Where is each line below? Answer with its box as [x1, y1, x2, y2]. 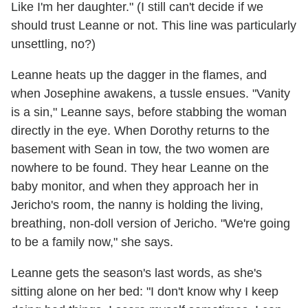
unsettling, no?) [11, 37, 96, 52]
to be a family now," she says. [11, 235, 173, 250]
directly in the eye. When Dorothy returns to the [11, 124, 269, 138]
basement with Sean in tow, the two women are [11, 142, 269, 157]
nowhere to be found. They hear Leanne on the [11, 161, 269, 175]
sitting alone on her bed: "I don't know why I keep [11, 285, 278, 299]
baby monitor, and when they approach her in [11, 179, 258, 194]
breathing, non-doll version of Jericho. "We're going [11, 217, 290, 231]
